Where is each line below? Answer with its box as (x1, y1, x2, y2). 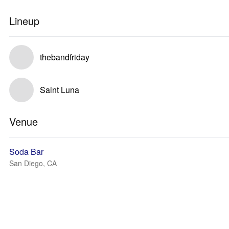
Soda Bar (9, 146, 43, 157)
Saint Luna (40, 84, 79, 96)
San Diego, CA (9, 158, 57, 168)
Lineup (9, 13, 39, 28)
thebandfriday (40, 51, 89, 63)
